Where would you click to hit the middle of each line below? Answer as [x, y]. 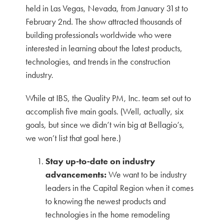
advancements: [76, 174]
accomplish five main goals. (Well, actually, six [105, 111]
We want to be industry [147, 174]
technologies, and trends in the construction [98, 61]
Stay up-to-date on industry [101, 161]
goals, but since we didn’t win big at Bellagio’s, [105, 125]
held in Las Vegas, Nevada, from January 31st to [107, 8]
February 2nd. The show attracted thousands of [104, 21]
